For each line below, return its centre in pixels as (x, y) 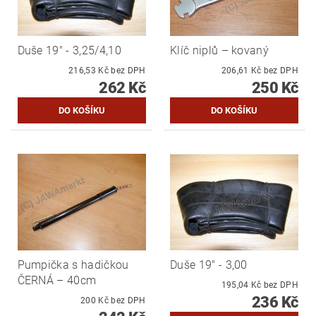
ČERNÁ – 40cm (57, 281)
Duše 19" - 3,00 (209, 265)
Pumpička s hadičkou (73, 265)
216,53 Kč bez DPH (128, 71)
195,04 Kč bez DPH (281, 285)
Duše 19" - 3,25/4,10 (69, 51)
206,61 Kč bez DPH (281, 71)
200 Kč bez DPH (128, 301)
